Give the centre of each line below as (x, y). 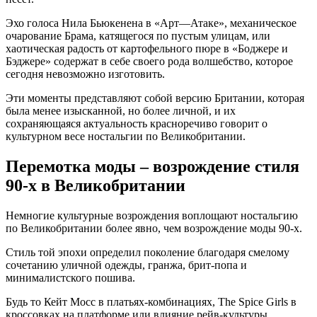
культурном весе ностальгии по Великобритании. (126, 137)
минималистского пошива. (70, 278)
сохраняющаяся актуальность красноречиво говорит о (137, 124)
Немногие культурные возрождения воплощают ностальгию (152, 216)
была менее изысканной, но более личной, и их (121, 111)
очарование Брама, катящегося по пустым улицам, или (138, 36)
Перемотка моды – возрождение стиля (152, 167)
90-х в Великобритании (96, 186)
